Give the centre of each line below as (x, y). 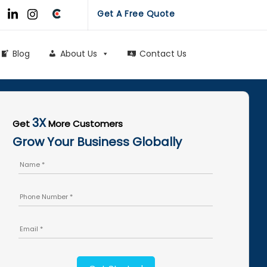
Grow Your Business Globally (97, 142)
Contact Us (163, 53)
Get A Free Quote (136, 14)
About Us (79, 53)
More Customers (85, 124)
